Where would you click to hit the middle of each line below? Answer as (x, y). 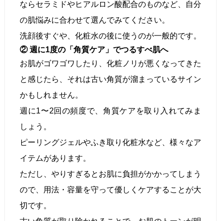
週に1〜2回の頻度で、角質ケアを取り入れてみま (110, 110)
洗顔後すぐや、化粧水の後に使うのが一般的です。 (110, 36)
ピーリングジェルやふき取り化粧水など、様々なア (110, 142)
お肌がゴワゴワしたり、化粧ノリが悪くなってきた (110, 63)
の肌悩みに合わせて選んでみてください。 (95, 20)
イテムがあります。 (55, 158)
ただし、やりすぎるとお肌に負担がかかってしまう (110, 174)
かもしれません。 (51, 95)
